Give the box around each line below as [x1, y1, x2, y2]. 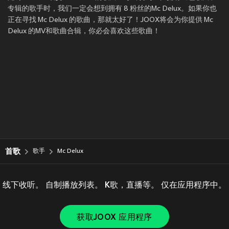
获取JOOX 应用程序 [77, 213, 152, 222]
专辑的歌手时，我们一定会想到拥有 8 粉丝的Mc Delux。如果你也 [8, 5, 217, 13]
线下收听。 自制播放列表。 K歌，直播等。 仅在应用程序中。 [3, 181, 226, 190]
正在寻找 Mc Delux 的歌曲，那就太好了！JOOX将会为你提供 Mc [8, 16, 213, 25]
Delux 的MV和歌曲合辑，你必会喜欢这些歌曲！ [8, 28, 160, 36]
